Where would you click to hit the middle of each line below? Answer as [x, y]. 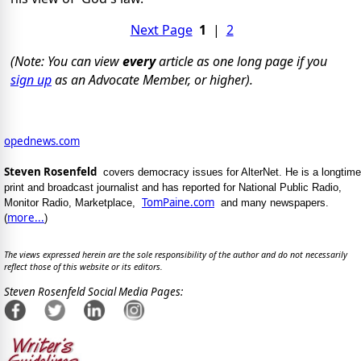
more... [26, 217]
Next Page [161, 29]
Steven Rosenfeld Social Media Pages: [93, 291]
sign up [31, 79]
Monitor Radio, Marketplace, [73, 202]
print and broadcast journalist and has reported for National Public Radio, [173, 187]
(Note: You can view [66, 61]
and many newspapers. [272, 202]
